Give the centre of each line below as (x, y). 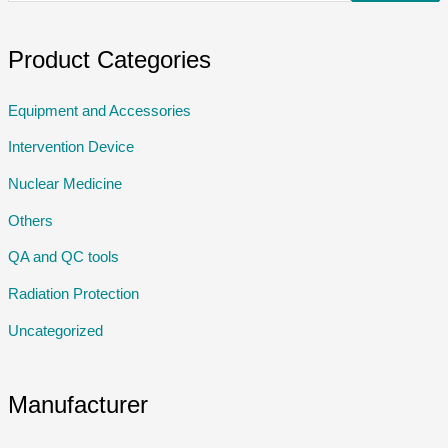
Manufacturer (77, 405)
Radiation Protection (73, 293)
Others (30, 220)
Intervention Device (70, 147)
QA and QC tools (63, 257)
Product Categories (109, 60)
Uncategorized (55, 330)
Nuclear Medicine (64, 183)
